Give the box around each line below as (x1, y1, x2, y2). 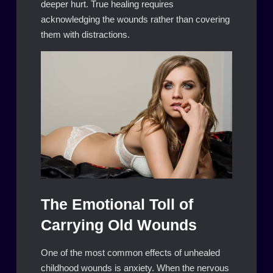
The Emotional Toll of (40, 196, 193, 213)
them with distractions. (40, 29, 130, 40)
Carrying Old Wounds (40, 217, 197, 234)
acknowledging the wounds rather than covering (40, 14, 230, 24)
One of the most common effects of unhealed (40, 247, 220, 258)
